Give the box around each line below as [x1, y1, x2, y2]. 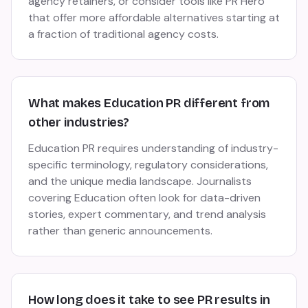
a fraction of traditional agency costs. [28, 27, 219, 41]
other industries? [28, 115, 129, 130]
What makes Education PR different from [28, 96, 270, 111]
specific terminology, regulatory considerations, [28, 157, 268, 172]
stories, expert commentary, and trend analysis [28, 207, 266, 221]
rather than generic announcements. [28, 223, 212, 238]
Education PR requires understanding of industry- [28, 141, 278, 155]
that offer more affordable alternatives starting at [28, 10, 280, 25]
